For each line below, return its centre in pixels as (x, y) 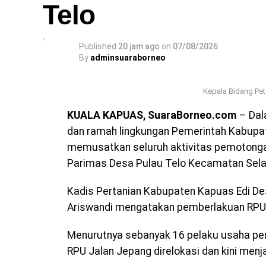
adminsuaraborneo (128, 58)
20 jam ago (139, 47)
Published (98, 47)
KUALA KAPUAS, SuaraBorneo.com (152, 115)
